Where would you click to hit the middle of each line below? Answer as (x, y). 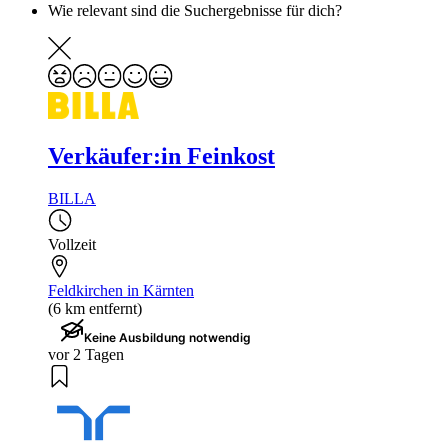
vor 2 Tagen (86, 355)
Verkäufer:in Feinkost (161, 156)
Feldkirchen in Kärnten (121, 291)
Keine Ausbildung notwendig (167, 338)
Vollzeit (72, 245)
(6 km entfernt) (95, 309)
